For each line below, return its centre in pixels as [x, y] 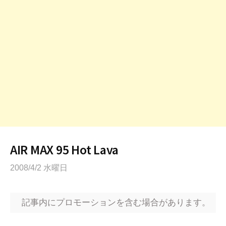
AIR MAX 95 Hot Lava [65, 150]
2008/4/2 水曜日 [39, 168]
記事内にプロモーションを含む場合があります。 [116, 203]
